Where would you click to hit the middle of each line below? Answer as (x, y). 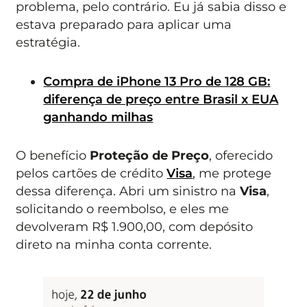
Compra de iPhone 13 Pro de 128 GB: (157, 81)
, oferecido (241, 156)
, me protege (232, 173)
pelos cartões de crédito (91, 173)
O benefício (53, 156)
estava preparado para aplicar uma (124, 25)
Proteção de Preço (150, 156)
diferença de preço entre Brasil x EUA (161, 99)
